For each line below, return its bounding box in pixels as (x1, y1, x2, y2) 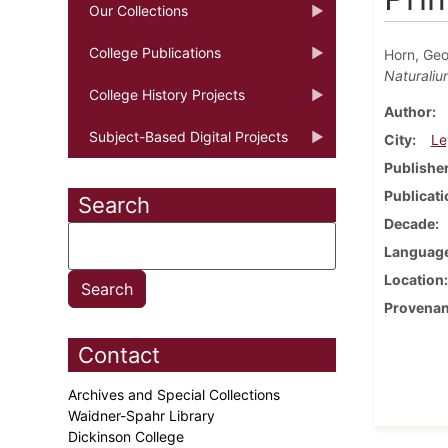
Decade (383, 214, 435, 232)
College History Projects (89, 85, 245, 103)
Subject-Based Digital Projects (89, 127, 288, 145)
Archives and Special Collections (68, 385, 284, 403)
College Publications (89, 43, 221, 61)
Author (383, 102, 432, 120)
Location (383, 270, 444, 288)
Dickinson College (68, 427, 188, 445)
